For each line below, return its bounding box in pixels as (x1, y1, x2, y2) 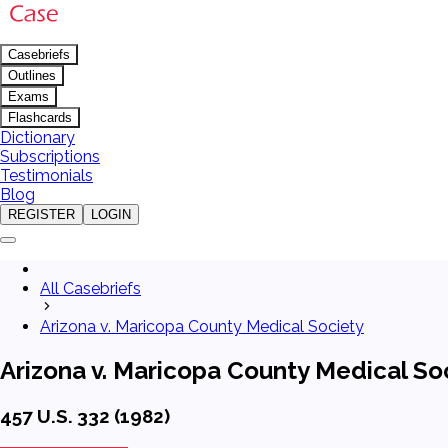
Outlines (8, 68, 56, 83)
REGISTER (8, 207, 75, 222)
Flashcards (8, 110, 72, 125)
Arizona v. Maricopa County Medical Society (40, 317, 364, 336)
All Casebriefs (40, 279, 141, 298)
